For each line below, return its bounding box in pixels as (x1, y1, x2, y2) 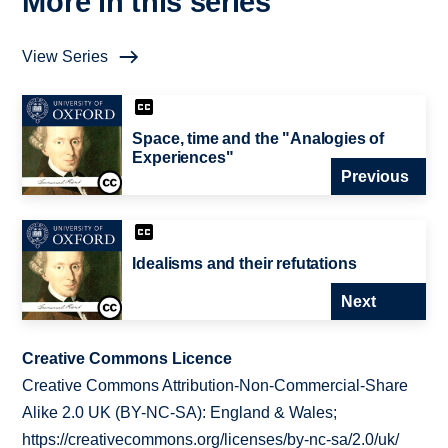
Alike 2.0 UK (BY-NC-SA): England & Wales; (22, 404, 338, 422)
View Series (22, 48, 109, 66)
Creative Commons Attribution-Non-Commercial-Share (22, 377, 409, 395)
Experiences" (132, 149, 234, 167)
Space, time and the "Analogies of (132, 130, 385, 148)
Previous (340, 168, 409, 186)
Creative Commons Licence (22, 350, 233, 368)
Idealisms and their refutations (132, 255, 357, 273)
